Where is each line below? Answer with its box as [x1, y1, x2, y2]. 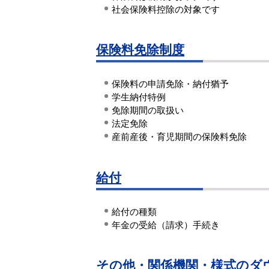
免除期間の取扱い [112, 105, 184, 116]
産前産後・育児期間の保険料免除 [112, 131, 247, 142]
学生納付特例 [112, 92, 166, 103]
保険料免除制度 [96, 43, 184, 57]
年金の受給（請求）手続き [112, 219, 220, 230]
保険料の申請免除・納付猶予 [112, 79, 229, 89]
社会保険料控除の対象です [112, 4, 220, 14]
